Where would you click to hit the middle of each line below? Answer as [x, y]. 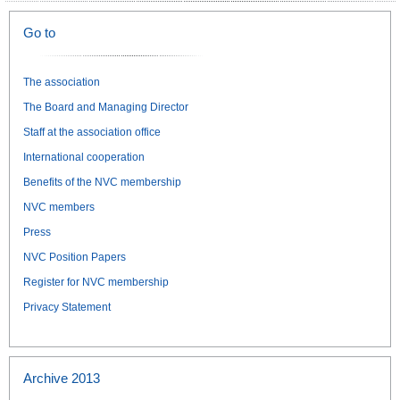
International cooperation [84, 157]
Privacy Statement [67, 307]
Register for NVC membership [96, 282]
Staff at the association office [92, 132]
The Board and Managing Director [106, 107]
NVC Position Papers [75, 257]
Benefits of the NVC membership [102, 182]
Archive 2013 [62, 378]
